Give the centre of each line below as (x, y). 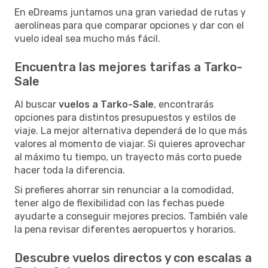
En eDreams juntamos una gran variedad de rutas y (130, 12)
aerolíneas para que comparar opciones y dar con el (129, 25)
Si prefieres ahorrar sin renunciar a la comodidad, (124, 190)
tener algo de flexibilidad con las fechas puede (119, 203)
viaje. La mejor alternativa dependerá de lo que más (131, 130)
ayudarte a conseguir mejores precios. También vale (131, 216)
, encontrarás (184, 104)
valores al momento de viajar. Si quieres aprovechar (130, 144)
